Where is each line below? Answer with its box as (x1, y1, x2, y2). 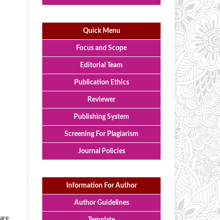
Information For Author (66, 182, 137, 190)
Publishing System (74, 113, 129, 121)
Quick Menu (82, 27, 120, 35)
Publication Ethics (74, 79, 129, 86)
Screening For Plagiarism (64, 131, 138, 138)
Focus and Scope (76, 45, 127, 52)
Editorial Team (80, 62, 123, 69)
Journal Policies (78, 148, 125, 155)
